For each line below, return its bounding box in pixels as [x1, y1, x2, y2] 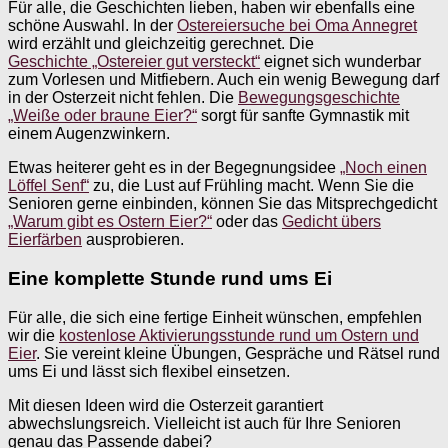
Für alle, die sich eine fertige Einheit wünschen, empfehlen [8, 308, 422, 326]
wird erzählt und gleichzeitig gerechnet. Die [8, 35, 314, 53]
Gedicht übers [282, 213, 381, 231]
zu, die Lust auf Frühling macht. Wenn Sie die [89, 177, 414, 195]
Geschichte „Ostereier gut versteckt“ [8, 53, 260, 71]
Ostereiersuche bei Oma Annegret [177, 17, 417, 35]
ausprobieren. [82, 231, 184, 249]
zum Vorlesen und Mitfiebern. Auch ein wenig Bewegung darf [8, 71, 439, 89]
